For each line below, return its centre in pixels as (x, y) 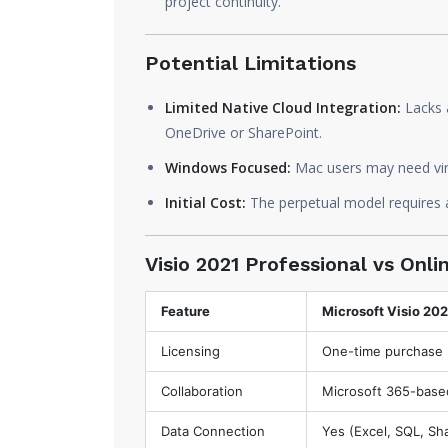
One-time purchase (382, 351)
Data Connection (213, 431)
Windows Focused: (228, 167)
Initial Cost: (205, 202)
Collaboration (202, 391)
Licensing (190, 351)
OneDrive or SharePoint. (243, 132)
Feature (185, 311)
